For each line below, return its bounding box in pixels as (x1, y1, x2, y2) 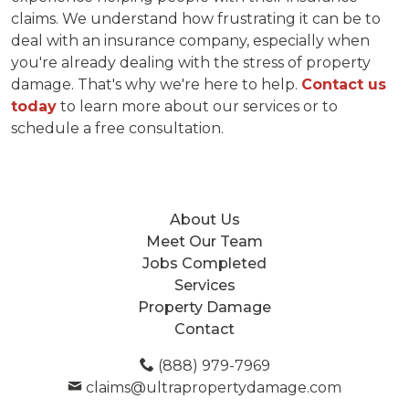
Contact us (301, 75, 386, 93)
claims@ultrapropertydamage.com (82, 378, 341, 396)
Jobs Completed (142, 254, 267, 272)
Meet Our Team (146, 232, 263, 250)
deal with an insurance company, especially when (11, 31, 370, 49)
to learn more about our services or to (57, 97, 338, 115)
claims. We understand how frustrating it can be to (11, 9, 381, 27)
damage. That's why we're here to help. (11, 75, 301, 93)
